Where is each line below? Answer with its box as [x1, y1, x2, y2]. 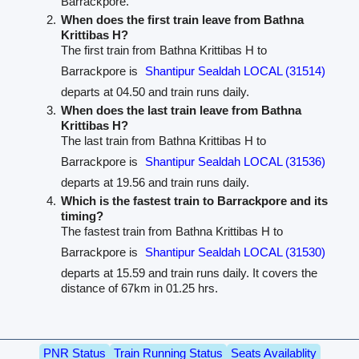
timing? [61, 209, 104, 224]
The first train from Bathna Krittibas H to [61, 43, 268, 58]
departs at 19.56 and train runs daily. [61, 175, 250, 190]
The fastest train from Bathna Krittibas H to [61, 224, 284, 239]
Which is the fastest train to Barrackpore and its [61, 194, 329, 208]
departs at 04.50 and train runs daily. [61, 85, 250, 99]
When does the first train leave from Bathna [61, 13, 305, 27]
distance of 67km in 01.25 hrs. [61, 281, 219, 296]
